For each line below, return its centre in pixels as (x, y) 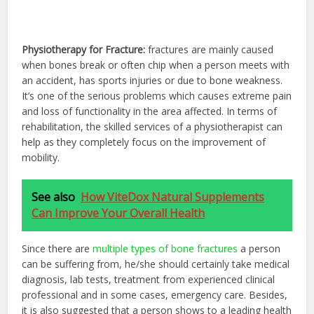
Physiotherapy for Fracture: (84, 49)
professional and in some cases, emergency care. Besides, (155, 294)
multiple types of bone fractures (165, 248)
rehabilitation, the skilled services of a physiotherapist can (152, 126)
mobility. (41, 157)
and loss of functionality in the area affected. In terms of (150, 111)
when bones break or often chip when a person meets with (156, 64)
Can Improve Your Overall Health (118, 213)
